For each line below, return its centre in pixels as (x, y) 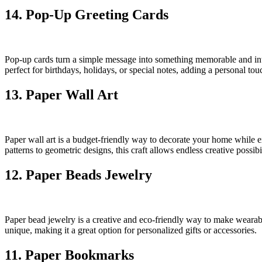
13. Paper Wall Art (61, 94)
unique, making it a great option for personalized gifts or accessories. (131, 230)
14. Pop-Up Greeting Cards (87, 15)
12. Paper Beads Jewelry (78, 175)
